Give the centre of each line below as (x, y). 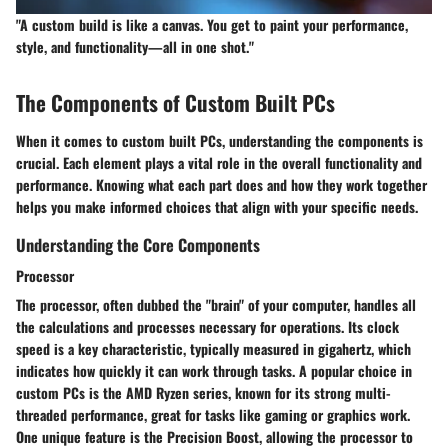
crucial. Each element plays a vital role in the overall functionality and (219, 162)
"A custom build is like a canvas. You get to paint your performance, (212, 25)
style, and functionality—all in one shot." (135, 47)
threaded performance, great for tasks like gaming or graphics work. (213, 414)
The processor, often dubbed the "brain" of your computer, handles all (216, 304)
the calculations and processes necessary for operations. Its (191, 326)
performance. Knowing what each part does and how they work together (221, 184)
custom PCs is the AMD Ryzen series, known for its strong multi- (203, 392)
